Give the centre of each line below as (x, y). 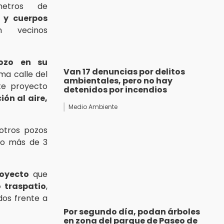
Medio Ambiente (93, 107)
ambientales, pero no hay (118, 81)
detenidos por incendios (115, 90)
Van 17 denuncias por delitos (124, 72)
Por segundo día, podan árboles (132, 212)
